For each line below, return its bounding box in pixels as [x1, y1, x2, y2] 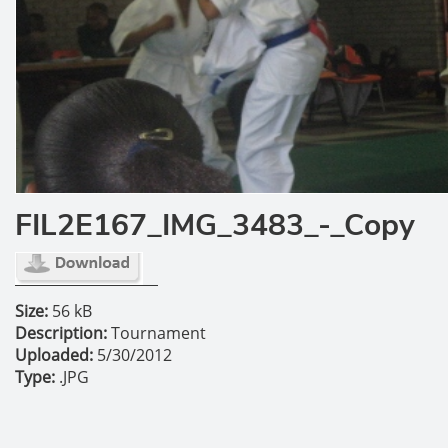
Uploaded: [15, 344, 93, 366]
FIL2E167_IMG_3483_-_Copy [15, 205, 415, 246]
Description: [15, 322, 107, 344]
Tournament [107, 322, 206, 344]
